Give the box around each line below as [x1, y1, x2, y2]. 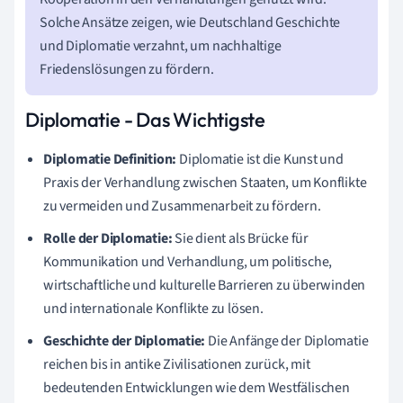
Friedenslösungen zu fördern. [40, 58, 214, 79]
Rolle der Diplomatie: [43, 228, 173, 248]
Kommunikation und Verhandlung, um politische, [43, 251, 333, 272]
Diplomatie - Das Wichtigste [25, 106, 266, 132]
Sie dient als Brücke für [172, 228, 309, 248]
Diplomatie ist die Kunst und [176, 148, 344, 169]
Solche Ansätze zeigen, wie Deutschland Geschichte [40, 12, 341, 32]
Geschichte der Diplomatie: [43, 330, 206, 351]
